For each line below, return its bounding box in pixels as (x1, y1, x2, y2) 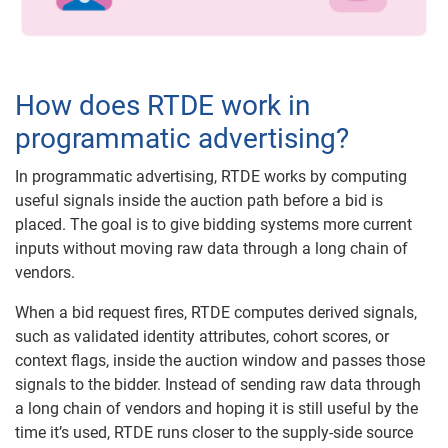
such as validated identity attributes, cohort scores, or (15, 326, 389, 346)
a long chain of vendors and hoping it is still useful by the (15, 398, 418, 418)
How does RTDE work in (15, 88, 310, 122)
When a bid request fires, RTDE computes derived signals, (15, 302, 417, 322)
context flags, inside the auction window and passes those (15, 350, 425, 370)
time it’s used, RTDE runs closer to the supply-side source (15, 422, 413, 442)
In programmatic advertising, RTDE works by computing (15, 166, 407, 186)
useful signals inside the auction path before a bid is (15, 190, 383, 210)
